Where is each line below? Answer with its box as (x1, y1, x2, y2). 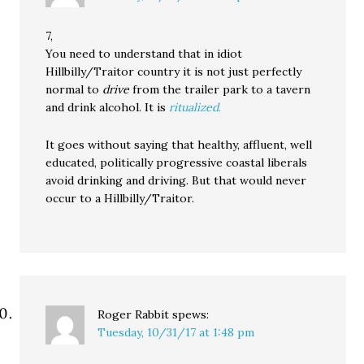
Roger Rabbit (97, 307, 170, 323)
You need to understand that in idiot (45, 46, 243, 62)
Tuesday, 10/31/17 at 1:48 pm (97, 325, 255, 340)
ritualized (169, 100, 219, 115)
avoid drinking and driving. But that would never (45, 173, 307, 188)
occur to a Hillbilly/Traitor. (45, 191, 195, 206)
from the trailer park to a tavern (129, 82, 311, 97)
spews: (172, 307, 210, 323)
